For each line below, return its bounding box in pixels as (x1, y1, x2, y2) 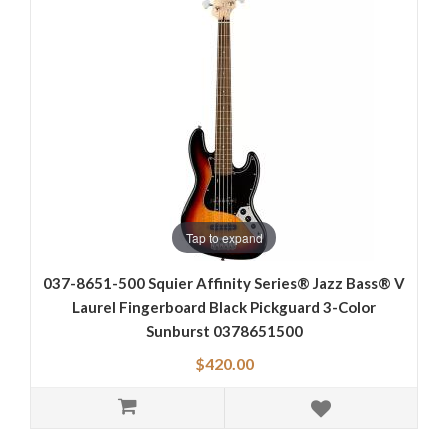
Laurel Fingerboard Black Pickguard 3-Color (72, 298, 376, 317)
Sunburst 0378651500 (145, 322, 303, 341)
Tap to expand (185, 228, 263, 246)
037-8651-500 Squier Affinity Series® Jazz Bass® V (43, 274, 405, 293)
